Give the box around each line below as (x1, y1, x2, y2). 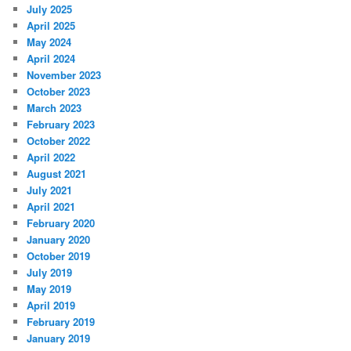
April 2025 (27, 17, 76, 33)
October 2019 (27, 248, 91, 263)
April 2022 (27, 149, 76, 165)
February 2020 (27, 215, 96, 230)
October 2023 (27, 83, 91, 99)
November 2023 (27, 67, 102, 82)
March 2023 (27, 100, 82, 115)
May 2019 (27, 280, 72, 296)
